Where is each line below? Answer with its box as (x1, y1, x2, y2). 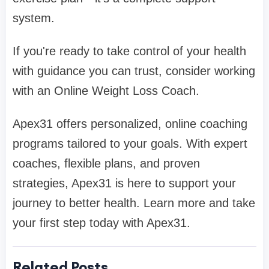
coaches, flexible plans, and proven (13, 157, 200, 171)
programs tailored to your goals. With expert (13, 137, 247, 151)
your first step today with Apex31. (13, 216, 190, 230)
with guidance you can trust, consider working (13, 64, 255, 78)
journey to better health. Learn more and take (13, 196, 255, 210)
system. (13, 11, 55, 25)
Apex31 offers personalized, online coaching (13, 117, 247, 131)
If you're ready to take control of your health (13, 44, 246, 58)
